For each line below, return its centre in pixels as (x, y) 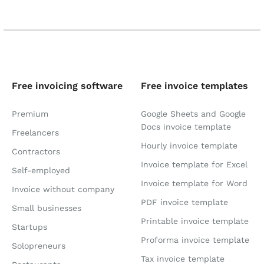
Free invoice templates (194, 86)
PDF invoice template (184, 202)
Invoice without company (63, 189)
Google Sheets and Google (193, 114)
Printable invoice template (195, 221)
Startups (29, 227)
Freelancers (35, 133)
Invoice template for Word (194, 184)
